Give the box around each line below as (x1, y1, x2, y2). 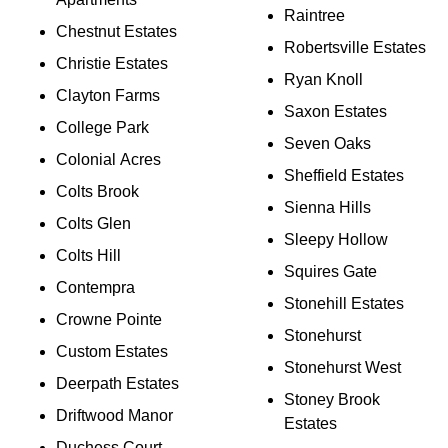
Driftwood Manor (56, 407, 173, 424)
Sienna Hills (284, 199, 371, 216)
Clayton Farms (56, 87, 160, 104)
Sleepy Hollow (284, 231, 388, 248)
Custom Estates (56, 343, 168, 360)
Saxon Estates (284, 103, 387, 120)
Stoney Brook (284, 391, 380, 408)
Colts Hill (56, 247, 121, 264)
